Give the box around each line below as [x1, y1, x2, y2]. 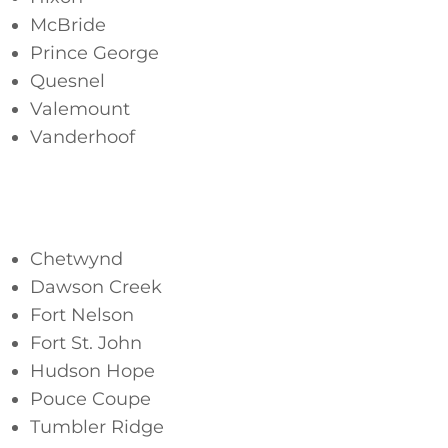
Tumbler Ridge [30, 416, 164, 438]
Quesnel [30, 70, 105, 92]
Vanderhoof [30, 126, 135, 148]
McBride [30, 14, 106, 36]
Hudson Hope [30, 360, 155, 382]
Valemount [30, 98, 130, 120]
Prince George [30, 42, 159, 64]
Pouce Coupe [30, 388, 151, 410]
